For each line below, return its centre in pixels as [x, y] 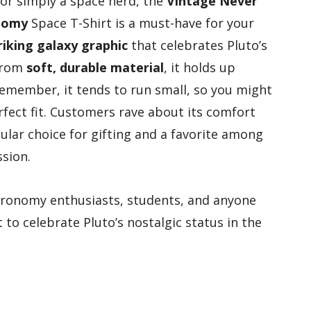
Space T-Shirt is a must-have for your [141, 23]
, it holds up [200, 68]
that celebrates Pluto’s [197, 45]
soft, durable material [95, 68]
